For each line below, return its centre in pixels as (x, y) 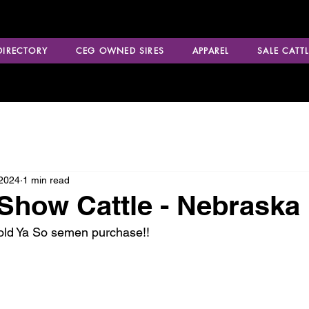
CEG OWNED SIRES (120, 51)
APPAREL (211, 51)
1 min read (46, 180)
